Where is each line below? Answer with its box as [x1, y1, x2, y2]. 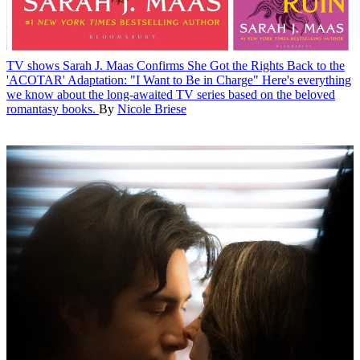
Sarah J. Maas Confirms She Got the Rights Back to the [63, 58, 345, 72]
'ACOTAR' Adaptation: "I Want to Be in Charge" [6, 72, 259, 87]
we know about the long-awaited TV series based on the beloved [6, 87, 335, 101]
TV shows [6, 58, 59, 72]
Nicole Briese [117, 101, 186, 116]
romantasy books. [6, 101, 96, 116]
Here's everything [262, 72, 351, 87]
